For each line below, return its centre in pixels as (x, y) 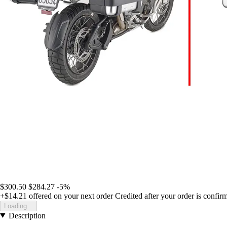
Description (27, 215)
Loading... (18, 206)
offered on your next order (70, 196)
